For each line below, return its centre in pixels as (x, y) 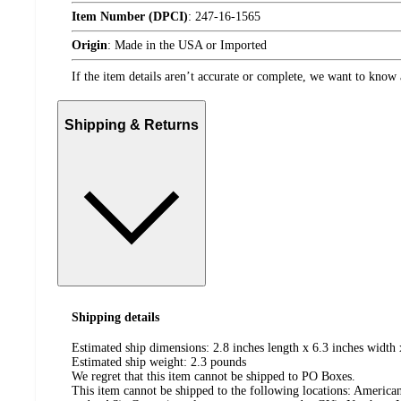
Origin (90, 45)
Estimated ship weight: (131, 363)
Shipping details (115, 317)
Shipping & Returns (132, 124)
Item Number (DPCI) (130, 17)
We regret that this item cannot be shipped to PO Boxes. (213, 377)
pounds (228, 363)
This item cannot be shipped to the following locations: (211, 391)
